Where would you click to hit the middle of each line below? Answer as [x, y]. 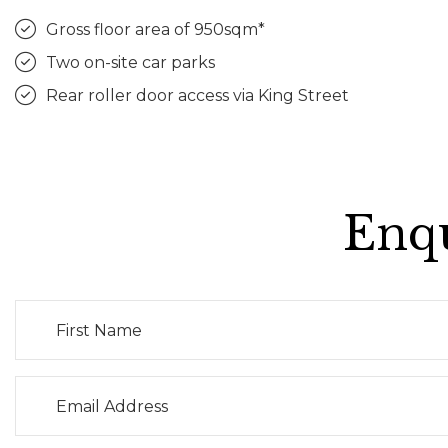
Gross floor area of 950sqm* [155, 29]
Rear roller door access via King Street [197, 95]
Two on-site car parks [130, 62]
